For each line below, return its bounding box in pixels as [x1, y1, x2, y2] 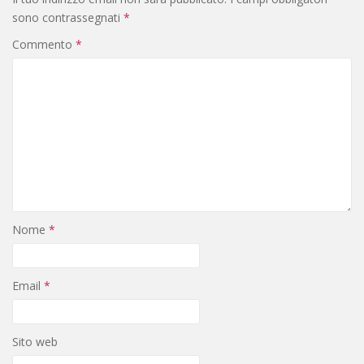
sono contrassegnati [12, 10, 123, 25]
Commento [12, 37, 76, 52]
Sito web [12, 334, 58, 349]
